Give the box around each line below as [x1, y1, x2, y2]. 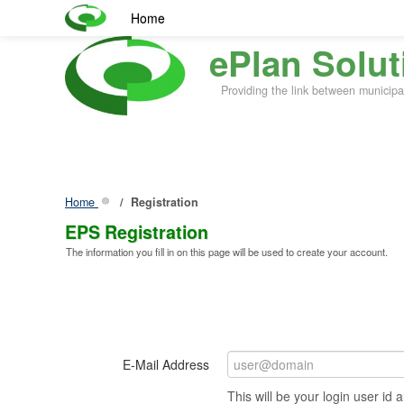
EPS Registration [65, 218, 208, 244]
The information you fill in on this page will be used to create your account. [66, 243, 389, 259]
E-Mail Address [123, 354, 209, 373]
